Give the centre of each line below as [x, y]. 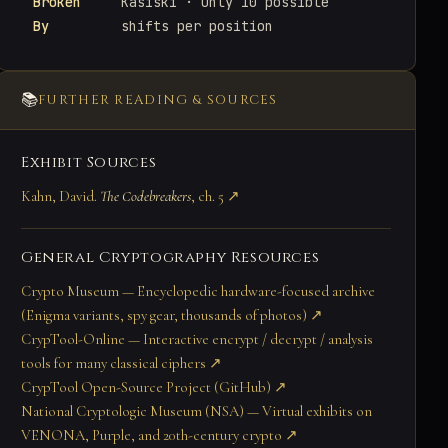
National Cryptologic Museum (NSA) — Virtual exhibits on [196, 410]
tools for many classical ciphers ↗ [121, 362]
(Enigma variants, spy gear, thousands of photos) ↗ [172, 314]
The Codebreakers [145, 195]
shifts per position [197, 25]
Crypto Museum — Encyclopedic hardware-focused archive [198, 290]
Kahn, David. [60, 195]
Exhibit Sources [89, 162]
